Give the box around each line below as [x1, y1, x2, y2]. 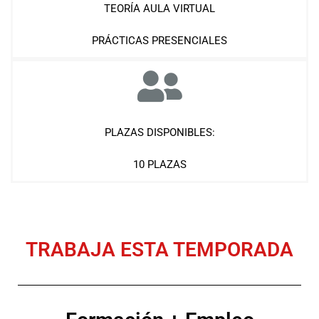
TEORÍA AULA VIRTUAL [104, 2, 215, 15]
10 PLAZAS [132, 158, 187, 171]
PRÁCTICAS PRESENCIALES [92, 34, 227, 47]
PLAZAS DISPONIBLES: [104, 126, 215, 139]
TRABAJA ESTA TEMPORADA [26, 238, 293, 261]
